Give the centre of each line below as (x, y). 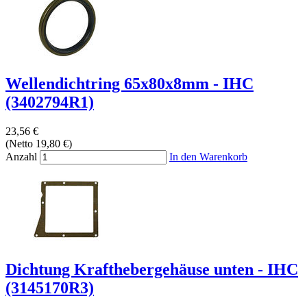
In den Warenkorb (208, 157)
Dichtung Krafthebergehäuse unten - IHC (152, 270)
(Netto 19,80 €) (39, 144)
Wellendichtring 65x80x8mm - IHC (130, 84)
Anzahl (21, 157)
